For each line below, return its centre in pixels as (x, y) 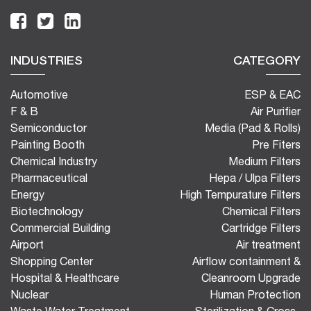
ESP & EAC (272, 95)
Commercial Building (60, 228)
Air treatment (268, 245)
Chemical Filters (261, 211)
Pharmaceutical (49, 178)
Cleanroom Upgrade (251, 278)
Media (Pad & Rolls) (253, 128)
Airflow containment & (246, 261)
